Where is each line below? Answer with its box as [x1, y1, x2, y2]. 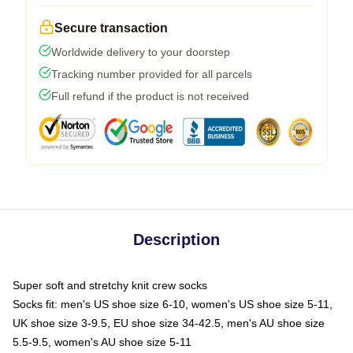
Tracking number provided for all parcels [51, 67, 252, 80]
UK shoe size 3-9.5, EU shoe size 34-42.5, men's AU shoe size [13, 316, 325, 329]
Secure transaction [54, 20, 168, 35]
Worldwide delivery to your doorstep [51, 45, 230, 58]
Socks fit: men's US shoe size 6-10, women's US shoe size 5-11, [13, 297, 333, 310]
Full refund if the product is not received [51, 89, 249, 102]
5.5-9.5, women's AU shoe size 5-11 [13, 335, 191, 348]
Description [133, 230, 220, 248]
